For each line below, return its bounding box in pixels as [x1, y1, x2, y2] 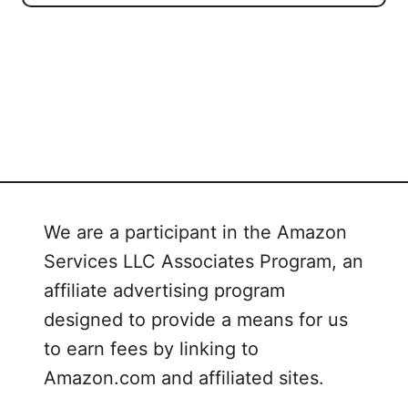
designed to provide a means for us [44, 309, 348, 331]
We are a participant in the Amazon [44, 221, 347, 244]
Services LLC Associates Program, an [44, 250, 363, 273]
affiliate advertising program [44, 280, 285, 302]
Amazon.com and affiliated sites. [44, 367, 324, 390]
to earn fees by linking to [44, 338, 259, 361]
